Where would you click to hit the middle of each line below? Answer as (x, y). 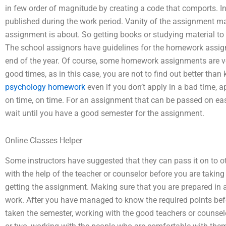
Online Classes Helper (44, 140)
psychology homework (45, 87)
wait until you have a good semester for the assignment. (105, 113)
